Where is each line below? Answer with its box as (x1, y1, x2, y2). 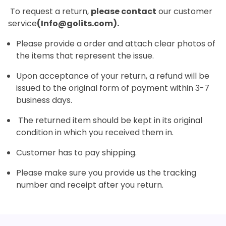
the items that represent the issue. (16, 50, 154, 62)
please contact (91, 6, 156, 17)
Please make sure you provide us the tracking (16, 167, 196, 179)
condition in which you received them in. (16, 127, 174, 138)
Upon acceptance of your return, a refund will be (16, 70, 209, 82)
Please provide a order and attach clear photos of (16, 38, 215, 49)
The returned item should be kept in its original (16, 115, 202, 126)
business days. (16, 94, 74, 106)
